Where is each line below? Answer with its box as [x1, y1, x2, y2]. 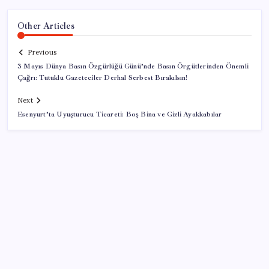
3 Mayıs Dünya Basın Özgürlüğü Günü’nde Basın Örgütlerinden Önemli [17, 62, 249, 71]
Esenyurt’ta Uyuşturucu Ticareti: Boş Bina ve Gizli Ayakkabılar [17, 110, 222, 119]
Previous [28, 48, 56, 57]
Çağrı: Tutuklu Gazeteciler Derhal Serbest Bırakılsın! [17, 73, 188, 83]
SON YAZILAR [17, 243, 82, 254]
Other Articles [17, 20, 74, 31]
